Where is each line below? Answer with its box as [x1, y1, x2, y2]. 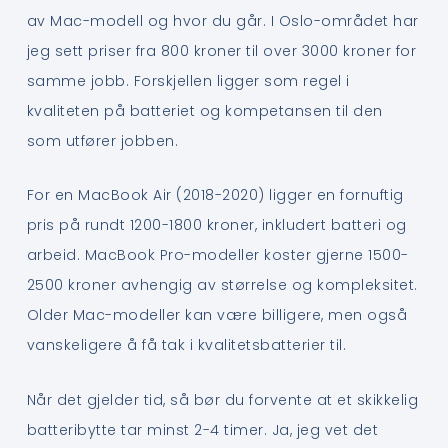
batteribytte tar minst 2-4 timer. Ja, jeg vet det [26, 419, 379, 440]
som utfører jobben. [26, 130, 179, 151]
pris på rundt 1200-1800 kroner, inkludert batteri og [26, 215, 407, 236]
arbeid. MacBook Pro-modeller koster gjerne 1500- [26, 245, 409, 266]
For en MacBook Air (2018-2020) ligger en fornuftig [26, 185, 404, 206]
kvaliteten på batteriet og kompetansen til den [26, 100, 383, 121]
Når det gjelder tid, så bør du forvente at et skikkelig [26, 389, 419, 410]
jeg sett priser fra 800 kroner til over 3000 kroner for [26, 40, 417, 61]
